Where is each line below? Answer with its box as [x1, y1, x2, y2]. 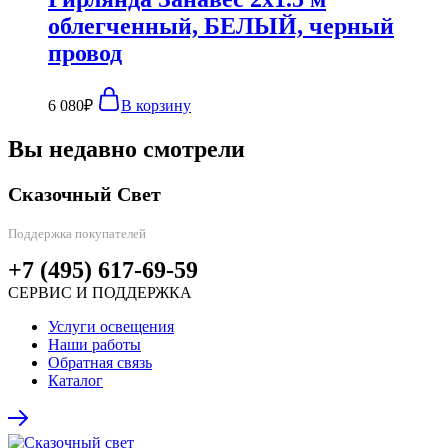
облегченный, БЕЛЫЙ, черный [48, 12, 394, 39]
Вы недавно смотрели [8, 135, 245, 162]
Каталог [48, 371, 103, 389]
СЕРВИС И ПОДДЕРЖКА [8, 283, 192, 301]
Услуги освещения [48, 317, 174, 335]
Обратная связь [48, 353, 152, 371]
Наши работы [48, 335, 141, 353]
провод [48, 39, 122, 66]
